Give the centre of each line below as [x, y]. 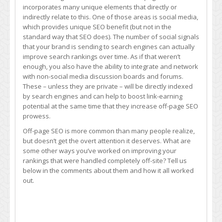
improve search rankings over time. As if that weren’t [102, 56]
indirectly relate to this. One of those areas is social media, [111, 17]
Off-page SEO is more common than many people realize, [109, 131]
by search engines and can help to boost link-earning [103, 96]
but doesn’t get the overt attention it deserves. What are [107, 141]
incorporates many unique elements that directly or [100, 7]
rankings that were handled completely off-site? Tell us [105, 161]
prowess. [37, 116]
